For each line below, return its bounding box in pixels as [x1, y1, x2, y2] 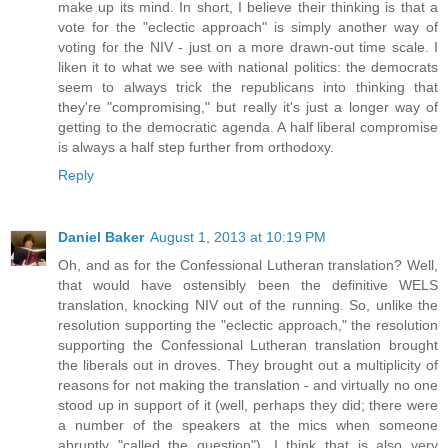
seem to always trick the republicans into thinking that [58, 79, 438, 96]
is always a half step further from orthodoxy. [58, 139, 334, 156]
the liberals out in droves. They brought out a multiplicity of [58, 357, 438, 374]
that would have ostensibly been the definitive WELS [58, 277, 438, 294]
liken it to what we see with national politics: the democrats [58, 59, 438, 76]
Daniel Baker [58, 229, 144, 246]
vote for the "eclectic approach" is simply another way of [58, 19, 438, 36]
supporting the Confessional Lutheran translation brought [58, 337, 438, 354]
